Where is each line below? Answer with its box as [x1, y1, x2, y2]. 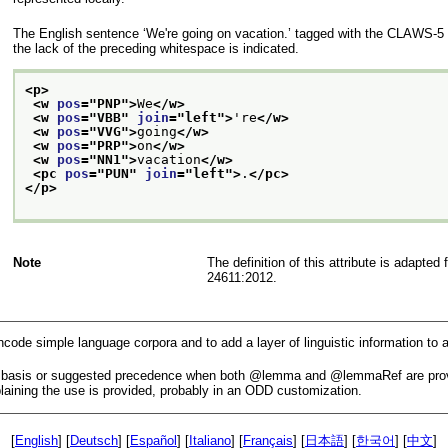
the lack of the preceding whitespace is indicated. [12, 41, 299, 57]
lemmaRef [343, 368, 403, 384]
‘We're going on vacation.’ [142, 26, 291, 42]
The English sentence [12, 26, 143, 42]
